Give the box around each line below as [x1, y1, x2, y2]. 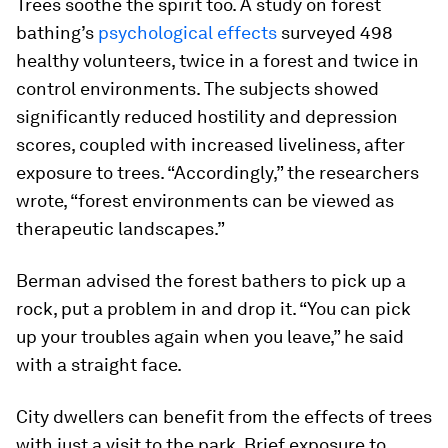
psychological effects [98, 22, 277, 43]
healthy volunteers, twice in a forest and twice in [16, 50, 419, 71]
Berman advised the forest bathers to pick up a [16, 270, 406, 291]
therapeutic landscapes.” [16, 218, 225, 239]
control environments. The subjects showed [16, 78, 379, 99]
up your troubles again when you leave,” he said [16, 326, 404, 347]
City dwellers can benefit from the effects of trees [16, 406, 432, 427]
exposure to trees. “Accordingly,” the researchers [16, 162, 419, 183]
